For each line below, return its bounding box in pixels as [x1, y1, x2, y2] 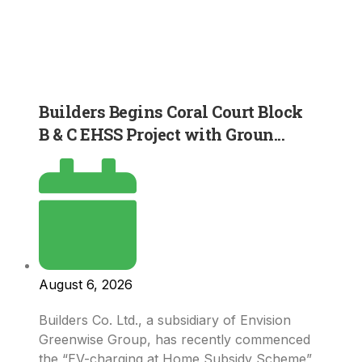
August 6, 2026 [39, 276, 133, 293]
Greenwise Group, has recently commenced [39, 331, 310, 348]
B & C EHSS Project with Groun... [39, 123, 284, 145]
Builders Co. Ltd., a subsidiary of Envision [39, 312, 291, 329]
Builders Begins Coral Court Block [39, 100, 303, 122]
